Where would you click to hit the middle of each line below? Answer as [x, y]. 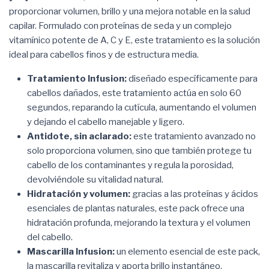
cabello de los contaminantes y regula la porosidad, [130, 165]
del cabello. [50, 237]
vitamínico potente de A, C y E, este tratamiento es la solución [134, 40]
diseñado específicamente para [192, 78]
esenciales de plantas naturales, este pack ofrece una [136, 208]
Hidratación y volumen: [79, 194]
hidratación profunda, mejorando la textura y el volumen [139, 222]
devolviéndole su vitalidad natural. [95, 179]
